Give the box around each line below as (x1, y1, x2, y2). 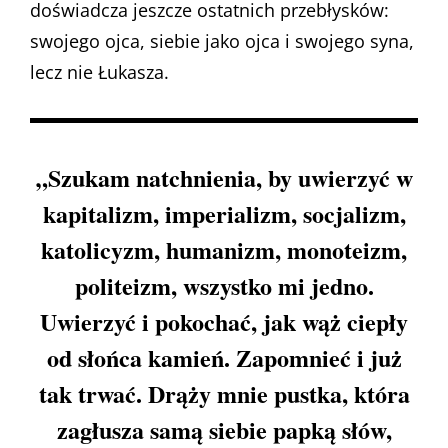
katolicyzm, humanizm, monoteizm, (41, 232, 407, 268)
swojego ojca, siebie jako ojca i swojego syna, (30, 29, 414, 53)
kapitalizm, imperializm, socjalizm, (42, 196, 406, 232)
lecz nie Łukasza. (30, 60, 169, 84)
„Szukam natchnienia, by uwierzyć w (35, 160, 413, 196)
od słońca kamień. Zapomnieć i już (46, 340, 402, 376)
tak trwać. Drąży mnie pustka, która (38, 376, 410, 412)
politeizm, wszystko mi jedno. (74, 268, 374, 304)
